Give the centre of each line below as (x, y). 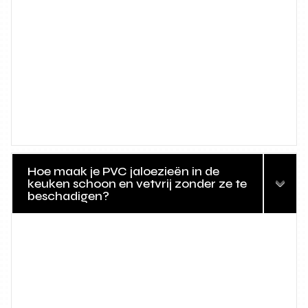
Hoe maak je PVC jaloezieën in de (124, 172)
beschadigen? (69, 196)
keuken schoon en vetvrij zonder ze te (137, 184)
